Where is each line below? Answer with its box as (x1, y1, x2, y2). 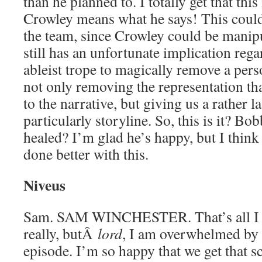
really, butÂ (23, 223, 98, 243)
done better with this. (23, 144, 149, 164)
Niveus (23, 174, 65, 196)
